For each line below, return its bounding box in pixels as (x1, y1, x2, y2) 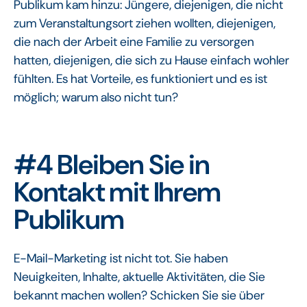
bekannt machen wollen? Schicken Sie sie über (14, 286, 265, 304)
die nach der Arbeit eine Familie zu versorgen (14, 33, 254, 50)
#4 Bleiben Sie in (14, 146, 210, 182)
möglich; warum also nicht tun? (14, 88, 178, 106)
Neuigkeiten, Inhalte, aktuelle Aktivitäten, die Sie (14, 268, 265, 285)
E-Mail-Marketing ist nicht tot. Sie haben (14, 249, 228, 267)
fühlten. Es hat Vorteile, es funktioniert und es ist (14, 70, 267, 87)
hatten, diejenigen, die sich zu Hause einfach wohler (14, 51, 289, 69)
